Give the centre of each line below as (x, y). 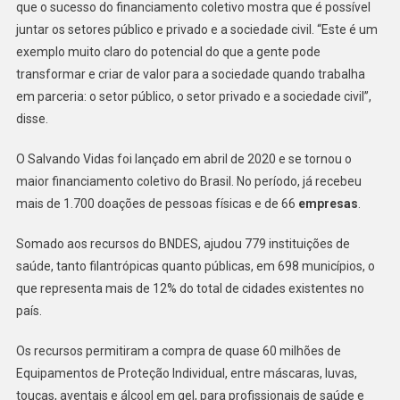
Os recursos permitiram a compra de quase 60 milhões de (178, 350)
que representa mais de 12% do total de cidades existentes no (190, 288)
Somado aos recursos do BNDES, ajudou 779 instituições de (183, 243)
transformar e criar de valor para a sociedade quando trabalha (190, 74)
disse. (32, 118)
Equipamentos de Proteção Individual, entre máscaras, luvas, (186, 373)
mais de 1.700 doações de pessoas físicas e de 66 (157, 203)
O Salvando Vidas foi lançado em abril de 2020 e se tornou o (183, 158)
